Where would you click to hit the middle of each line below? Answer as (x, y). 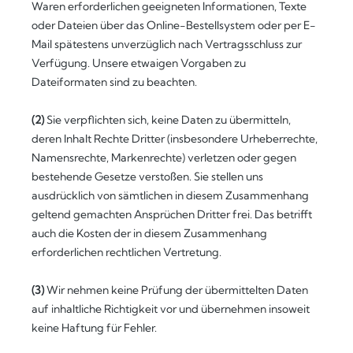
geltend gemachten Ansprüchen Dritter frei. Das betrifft (172, 214)
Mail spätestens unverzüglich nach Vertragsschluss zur (167, 44)
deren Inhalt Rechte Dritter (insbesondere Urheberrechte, (175, 139)
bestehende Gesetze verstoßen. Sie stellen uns (147, 176)
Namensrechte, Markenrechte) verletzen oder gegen (164, 158)
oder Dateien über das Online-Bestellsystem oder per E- (174, 25)
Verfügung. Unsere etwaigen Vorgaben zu (139, 63)
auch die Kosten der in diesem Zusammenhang (149, 233)
